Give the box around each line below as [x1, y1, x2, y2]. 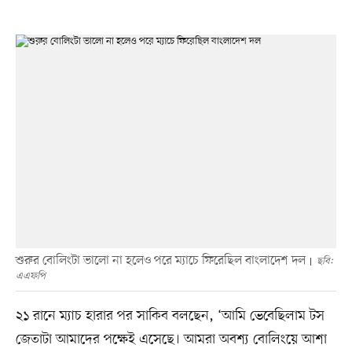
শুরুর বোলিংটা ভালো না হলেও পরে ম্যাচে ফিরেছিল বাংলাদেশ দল [15, 252, 306, 270]
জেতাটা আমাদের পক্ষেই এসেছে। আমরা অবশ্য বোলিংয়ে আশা [15, 330, 327, 350]
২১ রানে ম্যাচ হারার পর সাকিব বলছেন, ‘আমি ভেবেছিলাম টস [15, 306, 324, 326]
